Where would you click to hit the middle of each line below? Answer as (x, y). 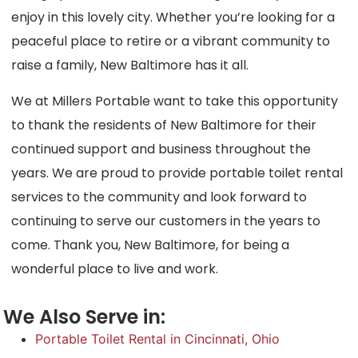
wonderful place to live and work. (115, 268)
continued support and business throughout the (161, 149)
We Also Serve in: (85, 317)
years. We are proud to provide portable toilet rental (177, 173)
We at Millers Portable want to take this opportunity (175, 101)
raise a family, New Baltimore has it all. (130, 66)
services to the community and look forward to (159, 197)
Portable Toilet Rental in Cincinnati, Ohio (158, 339)
